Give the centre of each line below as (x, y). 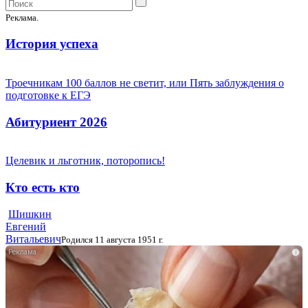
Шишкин (30, 214)
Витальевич (33, 239)
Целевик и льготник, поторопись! (85, 161)
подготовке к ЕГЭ (48, 95)
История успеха (52, 44)
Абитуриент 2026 (56, 122)
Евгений (26, 226)
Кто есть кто (43, 187)
